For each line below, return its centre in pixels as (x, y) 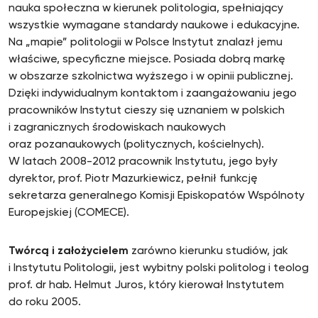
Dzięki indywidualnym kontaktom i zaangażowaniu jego (153, 94)
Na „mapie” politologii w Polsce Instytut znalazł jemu (146, 43)
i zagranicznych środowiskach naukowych (117, 128)
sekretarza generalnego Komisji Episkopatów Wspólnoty (157, 196)
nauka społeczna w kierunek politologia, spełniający (146, 9)
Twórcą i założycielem (68, 251)
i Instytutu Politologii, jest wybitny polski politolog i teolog (159, 268)
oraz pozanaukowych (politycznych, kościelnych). (136, 145)
